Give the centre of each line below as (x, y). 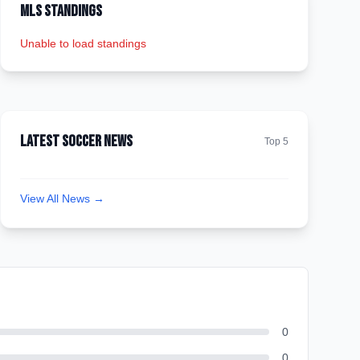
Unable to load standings (83, 43)
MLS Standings (61, 11)
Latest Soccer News (76, 141)
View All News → (62, 198)
